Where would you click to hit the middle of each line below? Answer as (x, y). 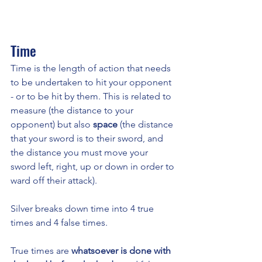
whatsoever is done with (122, 251)
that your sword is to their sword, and (88, 139)
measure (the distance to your (73, 111)
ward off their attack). (55, 181)
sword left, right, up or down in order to (94, 167)
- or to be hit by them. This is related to (92, 96)
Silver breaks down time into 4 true (83, 209)
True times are (41, 251)
